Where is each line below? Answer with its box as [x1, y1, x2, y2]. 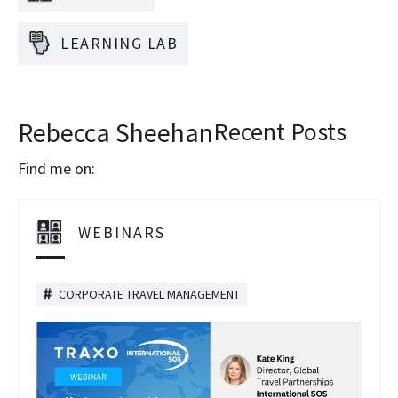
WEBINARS [78, 221, 165, 243]
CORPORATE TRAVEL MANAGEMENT [59, 285, 240, 302]
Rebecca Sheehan [18, 115, 213, 149]
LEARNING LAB [60, 32, 178, 53]
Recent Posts [213, 115, 346, 147]
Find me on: [18, 157, 95, 179]
